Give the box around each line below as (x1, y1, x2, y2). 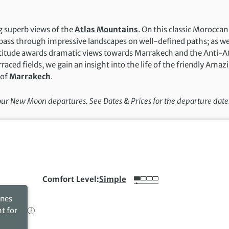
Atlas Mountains (75, 25, 138, 34)
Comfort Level (42, 174, 97, 185)
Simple (99, 174, 126, 185)
